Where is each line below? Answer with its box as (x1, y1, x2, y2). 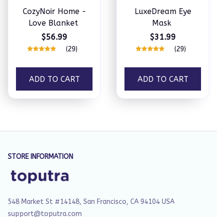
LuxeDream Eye (134, 7, 191, 16)
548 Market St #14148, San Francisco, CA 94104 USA (8, 198, 174, 206)
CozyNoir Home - (22, 7, 86, 16)
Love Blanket (28, 18, 78, 28)
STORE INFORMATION (8, 153, 73, 161)
